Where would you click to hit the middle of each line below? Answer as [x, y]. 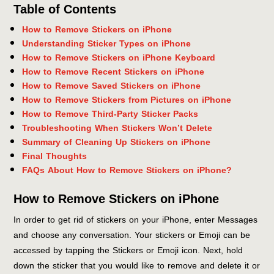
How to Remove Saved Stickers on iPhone [112, 86]
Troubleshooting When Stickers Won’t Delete [117, 128]
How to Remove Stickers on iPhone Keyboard [119, 57]
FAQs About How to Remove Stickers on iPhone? [127, 170]
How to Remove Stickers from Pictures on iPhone [127, 100]
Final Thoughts [55, 156]
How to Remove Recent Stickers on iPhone [113, 72]
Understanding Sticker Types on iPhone [107, 43]
